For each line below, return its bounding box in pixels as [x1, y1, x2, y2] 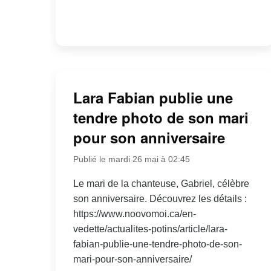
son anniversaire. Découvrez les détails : [73, 193, 247, 204]
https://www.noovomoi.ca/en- [73, 208, 196, 219]
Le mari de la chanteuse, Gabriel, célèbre [73, 178, 249, 189]
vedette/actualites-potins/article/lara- [73, 223, 227, 234]
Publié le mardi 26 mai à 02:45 [73, 154, 190, 164]
